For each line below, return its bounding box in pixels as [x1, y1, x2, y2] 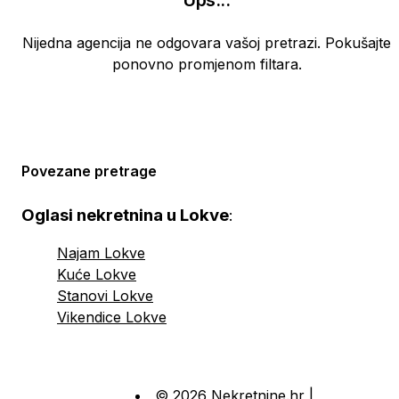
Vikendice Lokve [57, 308, 167, 326]
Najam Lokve [57, 244, 145, 262]
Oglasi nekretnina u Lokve [21, 205, 229, 225]
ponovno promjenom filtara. [111, 55, 302, 73]
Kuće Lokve [57, 265, 136, 283]
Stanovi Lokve [57, 287, 153, 305]
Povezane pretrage [21, 162, 157, 180]
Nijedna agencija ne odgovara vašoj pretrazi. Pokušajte [22, 34, 391, 52]
